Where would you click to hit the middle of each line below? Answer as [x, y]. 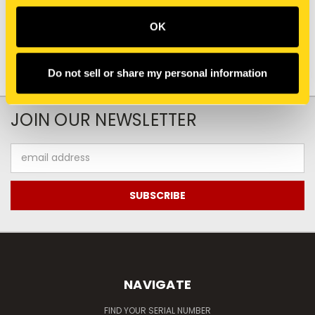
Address [30, 165]
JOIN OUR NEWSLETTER [104, 120]
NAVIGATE [157, 284]
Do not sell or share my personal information [157, 72]
